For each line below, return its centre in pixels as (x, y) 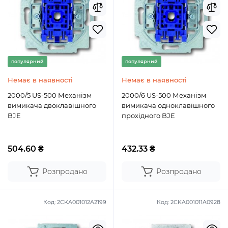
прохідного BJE (148, 116)
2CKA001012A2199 (82, 202)
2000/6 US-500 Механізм (164, 95)
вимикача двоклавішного (52, 105)
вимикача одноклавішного (168, 105)
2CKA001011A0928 (195, 202)
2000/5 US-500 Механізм (50, 95)
